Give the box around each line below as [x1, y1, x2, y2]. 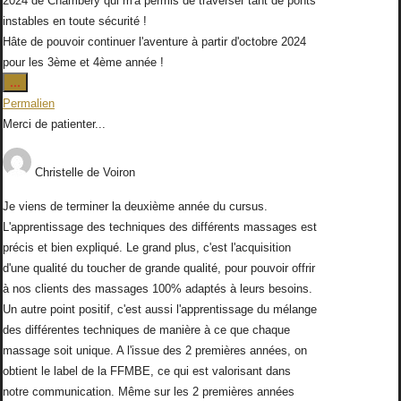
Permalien [3, 97, 55, 111]
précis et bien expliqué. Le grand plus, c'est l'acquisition [3, 241, 291, 255]
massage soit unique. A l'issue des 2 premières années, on [3, 344, 307, 358]
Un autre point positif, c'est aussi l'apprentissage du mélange [3, 303, 317, 317]
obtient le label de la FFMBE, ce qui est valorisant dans [3, 364, 291, 379]
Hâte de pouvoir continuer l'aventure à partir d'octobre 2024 [3, 35, 306, 49]
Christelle [35, 166, 87, 180]
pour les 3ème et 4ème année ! [3, 55, 164, 70]
